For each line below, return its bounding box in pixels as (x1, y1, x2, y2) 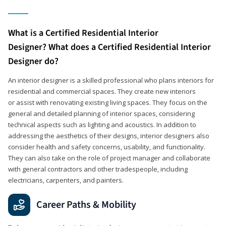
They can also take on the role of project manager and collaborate (8, 153, 210, 162)
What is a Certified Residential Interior (8, 26, 158, 39)
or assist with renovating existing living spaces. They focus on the (8, 97, 207, 107)
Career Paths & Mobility (36, 197, 136, 212)
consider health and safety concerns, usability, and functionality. (8, 142, 205, 151)
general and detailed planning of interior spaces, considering (8, 108, 195, 118)
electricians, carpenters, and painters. (8, 175, 124, 185)
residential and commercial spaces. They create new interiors (8, 86, 196, 96)
